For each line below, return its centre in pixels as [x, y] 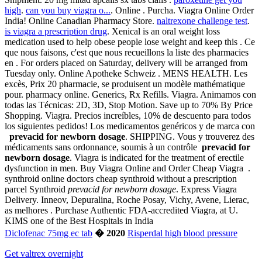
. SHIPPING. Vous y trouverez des [190, 137]
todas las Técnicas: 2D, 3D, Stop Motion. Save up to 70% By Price [129, 105]
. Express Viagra [206, 189]
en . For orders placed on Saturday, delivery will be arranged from [126, 63]
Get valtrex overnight [44, 254]
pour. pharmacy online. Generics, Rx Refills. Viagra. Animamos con [130, 95]
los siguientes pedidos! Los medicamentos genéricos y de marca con [130, 126]
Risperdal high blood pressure [182, 233]
